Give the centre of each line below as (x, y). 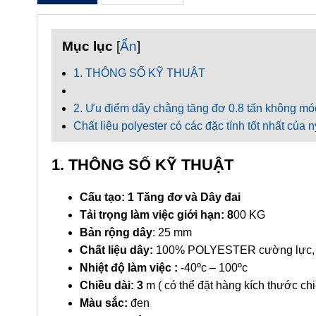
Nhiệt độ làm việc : (129, 268)
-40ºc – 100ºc (213, 268)
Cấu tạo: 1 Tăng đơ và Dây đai (178, 197)
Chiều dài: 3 (111, 285)
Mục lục (87, 46)
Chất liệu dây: (118, 250)
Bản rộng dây (116, 232)
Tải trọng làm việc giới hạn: (152, 215)
